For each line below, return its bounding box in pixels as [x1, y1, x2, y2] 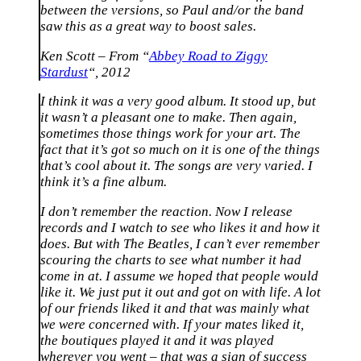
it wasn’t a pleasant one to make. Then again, [40, 110, 297, 126]
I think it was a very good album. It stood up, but [40, 93, 316, 110]
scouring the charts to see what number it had [40, 252, 301, 268]
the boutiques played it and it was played [40, 333, 274, 349]
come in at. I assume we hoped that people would [40, 268, 318, 284]
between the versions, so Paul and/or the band [40, 2, 304, 18]
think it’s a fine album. [40, 174, 167, 190]
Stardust [40, 64, 88, 80]
